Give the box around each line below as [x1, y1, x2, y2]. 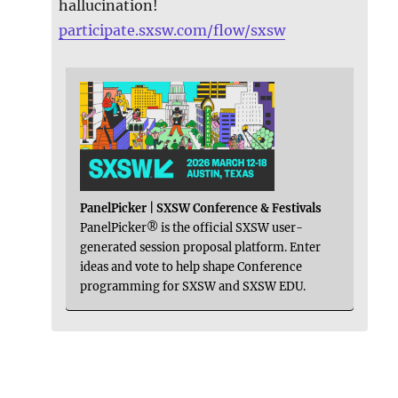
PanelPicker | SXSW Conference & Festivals [80, 200, 322, 215]
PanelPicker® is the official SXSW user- [80, 219, 304, 235]
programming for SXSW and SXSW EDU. [80, 278, 306, 293]
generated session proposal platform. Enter [80, 239, 322, 254]
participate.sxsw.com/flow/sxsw [59, 20, 286, 39]
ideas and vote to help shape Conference [80, 259, 303, 274]
